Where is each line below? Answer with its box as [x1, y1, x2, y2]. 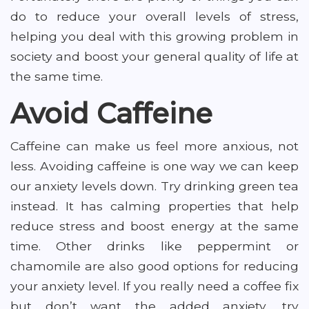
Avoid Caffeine [10, 97, 212, 130]
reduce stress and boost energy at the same [10, 219, 299, 233]
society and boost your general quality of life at [10, 49, 299, 63]
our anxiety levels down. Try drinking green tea [10, 179, 299, 193]
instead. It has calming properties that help [10, 199, 299, 213]
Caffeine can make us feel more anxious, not [10, 139, 299, 153]
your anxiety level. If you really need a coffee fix [10, 279, 299, 293]
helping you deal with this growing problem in [10, 29, 299, 43]
